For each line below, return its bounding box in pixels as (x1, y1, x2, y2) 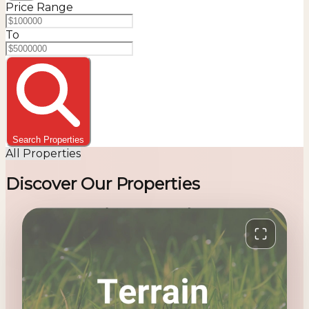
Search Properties (12, 134, 84, 145)
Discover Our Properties (6, 173, 200, 194)
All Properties (6, 147, 81, 160)
